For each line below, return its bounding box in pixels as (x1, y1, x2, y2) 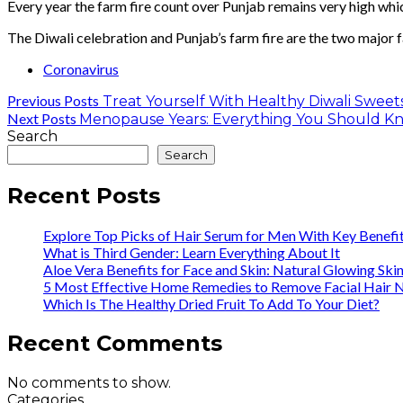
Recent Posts (7, 182, 160, 209)
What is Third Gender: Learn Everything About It (43, 243, 340, 261)
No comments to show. (7, 373, 171, 391)
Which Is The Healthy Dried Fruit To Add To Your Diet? (43, 294, 380, 312)
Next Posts (7, 109, 76, 127)
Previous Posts (7, 91, 99, 109)
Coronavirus (43, 59, 119, 77)
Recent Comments (7, 329, 222, 356)
